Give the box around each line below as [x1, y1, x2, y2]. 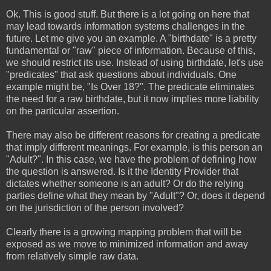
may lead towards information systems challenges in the [6, 21, 245, 32]
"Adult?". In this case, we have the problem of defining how [6, 154, 256, 165]
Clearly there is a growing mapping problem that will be [6, 227, 241, 238]
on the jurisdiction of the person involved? [6, 203, 184, 214]
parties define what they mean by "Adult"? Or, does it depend [6, 191, 265, 201]
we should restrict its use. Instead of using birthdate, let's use [6, 57, 264, 68]
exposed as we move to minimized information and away [6, 239, 248, 250]
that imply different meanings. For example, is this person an [6, 142, 263, 153]
